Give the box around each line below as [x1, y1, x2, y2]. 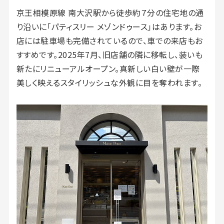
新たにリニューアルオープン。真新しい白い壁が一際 [16, 62, 200, 74]
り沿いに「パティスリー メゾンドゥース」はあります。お [16, 20, 202, 32]
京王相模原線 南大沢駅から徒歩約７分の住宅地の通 [16, 6, 204, 18]
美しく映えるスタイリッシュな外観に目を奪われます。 [16, 76, 202, 88]
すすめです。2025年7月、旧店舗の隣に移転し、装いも [16, 48, 203, 60]
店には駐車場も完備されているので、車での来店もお [16, 34, 203, 46]
